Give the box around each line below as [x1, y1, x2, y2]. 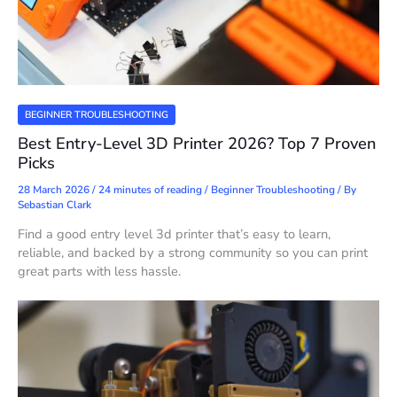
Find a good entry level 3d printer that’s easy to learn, [18, 225, 331, 244]
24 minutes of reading [98, 182, 202, 197]
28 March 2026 [18, 182, 92, 197]
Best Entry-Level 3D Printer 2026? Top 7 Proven [18, 132, 376, 154]
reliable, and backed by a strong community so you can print [18, 244, 368, 262]
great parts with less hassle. [18, 262, 181, 281]
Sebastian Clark [18, 197, 91, 212]
